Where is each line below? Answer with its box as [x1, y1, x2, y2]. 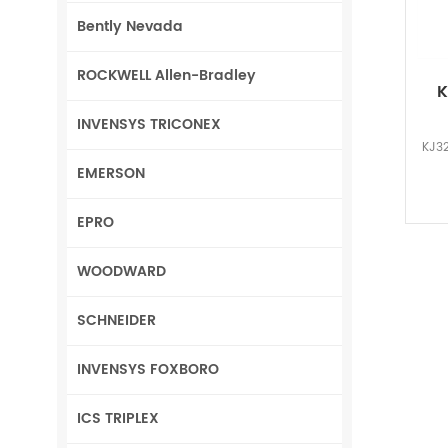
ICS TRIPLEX [77, 406, 159, 430]
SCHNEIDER [77, 308, 156, 332]
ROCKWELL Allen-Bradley [77, 63, 256, 87]
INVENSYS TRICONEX [77, 112, 221, 136]
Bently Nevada [77, 14, 183, 38]
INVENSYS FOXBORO [77, 357, 219, 381]
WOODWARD [77, 259, 166, 283]
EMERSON [77, 161, 145, 185]
